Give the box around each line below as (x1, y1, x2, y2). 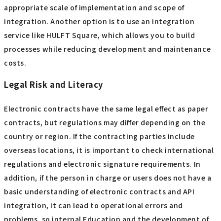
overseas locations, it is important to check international (4, 145, 214, 155)
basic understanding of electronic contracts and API (4, 186, 195, 197)
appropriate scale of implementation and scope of (4, 2, 184, 13)
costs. (4, 58, 27, 68)
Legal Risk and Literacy (4, 78, 103, 90)
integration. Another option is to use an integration (4, 16, 195, 27)
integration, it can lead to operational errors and (4, 200, 183, 211)
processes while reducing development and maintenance (4, 44, 211, 54)
